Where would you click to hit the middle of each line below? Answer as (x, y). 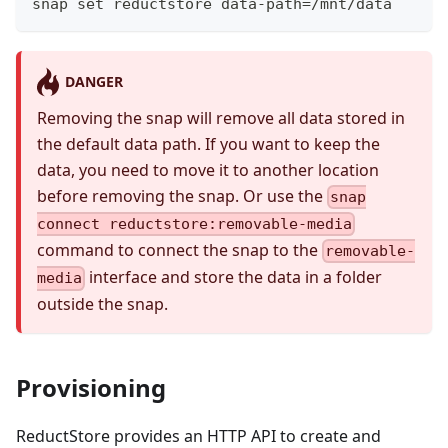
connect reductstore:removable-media (194, 223)
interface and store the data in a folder (234, 277)
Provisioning (91, 388)
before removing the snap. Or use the (182, 195)
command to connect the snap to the (179, 249)
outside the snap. (102, 304)
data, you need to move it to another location (208, 169)
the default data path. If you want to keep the (208, 143)
